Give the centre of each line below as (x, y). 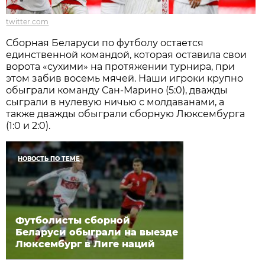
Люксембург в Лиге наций (85, 244)
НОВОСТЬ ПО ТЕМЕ (49, 159)
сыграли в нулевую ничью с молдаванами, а (115, 102)
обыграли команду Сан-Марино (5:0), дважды (117, 90)
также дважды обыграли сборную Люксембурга (126, 114)
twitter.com (28, 21)
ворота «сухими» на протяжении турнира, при (121, 66)
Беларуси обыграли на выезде (97, 232)
